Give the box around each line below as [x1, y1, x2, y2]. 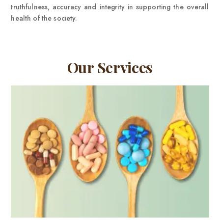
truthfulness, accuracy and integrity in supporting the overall [11, 2, 209, 12]
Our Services [67, 57, 153, 78]
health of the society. [11, 13, 78, 24]
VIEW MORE [88, 157, 132, 166]
